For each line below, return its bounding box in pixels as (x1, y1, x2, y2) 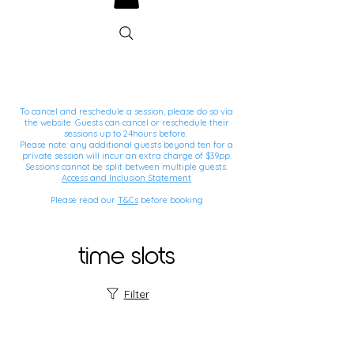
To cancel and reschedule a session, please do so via (20, 105, 233, 117)
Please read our (50, 194, 118, 205)
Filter (123, 286, 149, 301)
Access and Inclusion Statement (62, 171, 191, 183)
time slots (77, 243, 175, 269)
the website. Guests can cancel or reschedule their (24, 116, 229, 128)
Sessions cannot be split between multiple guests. (25, 160, 228, 172)
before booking (137, 194, 203, 205)
